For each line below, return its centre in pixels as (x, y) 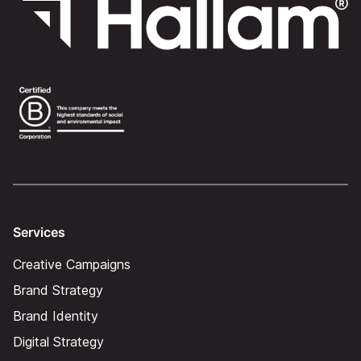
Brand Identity (56, 316)
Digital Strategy (58, 342)
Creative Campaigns (72, 265)
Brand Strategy (58, 290)
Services (39, 232)
